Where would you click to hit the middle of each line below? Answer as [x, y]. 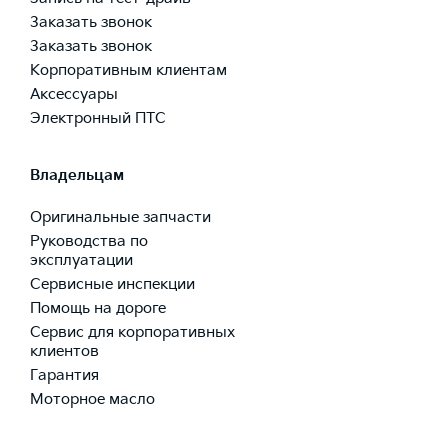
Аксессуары [74, 94]
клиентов [64, 351]
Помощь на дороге [98, 308]
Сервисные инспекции [112, 284]
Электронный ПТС [98, 118]
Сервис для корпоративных [132, 332]
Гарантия [64, 375]
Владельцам [77, 175]
